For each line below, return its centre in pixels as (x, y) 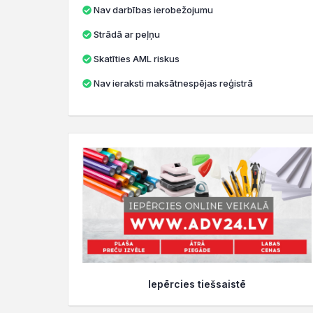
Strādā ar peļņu (127, 34)
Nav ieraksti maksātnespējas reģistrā (173, 83)
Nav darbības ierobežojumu (153, 10)
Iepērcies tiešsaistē (197, 284)
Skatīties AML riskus (137, 59)
